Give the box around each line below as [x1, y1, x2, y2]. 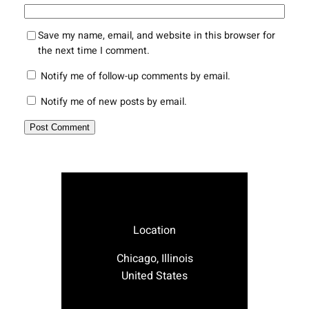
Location [133, 221, 176, 239]
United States [121, 267, 188, 284]
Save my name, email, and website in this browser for [37, 28, 275, 43]
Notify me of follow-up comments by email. [40, 69, 230, 84]
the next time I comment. [37, 43, 150, 58]
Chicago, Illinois [116, 250, 193, 267]
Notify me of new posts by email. [40, 94, 187, 110]
